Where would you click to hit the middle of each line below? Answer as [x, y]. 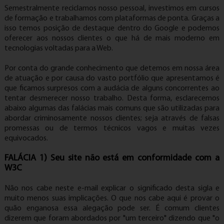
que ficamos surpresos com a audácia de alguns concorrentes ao [112, 88]
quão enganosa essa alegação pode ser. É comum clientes [112, 208]
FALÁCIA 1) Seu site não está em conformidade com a [112, 158]
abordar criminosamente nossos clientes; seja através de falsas [112, 118]
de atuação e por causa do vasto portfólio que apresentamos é [112, 78]
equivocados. [26, 138]
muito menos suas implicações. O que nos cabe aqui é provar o [112, 198]
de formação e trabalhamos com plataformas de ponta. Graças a [112, 18]
